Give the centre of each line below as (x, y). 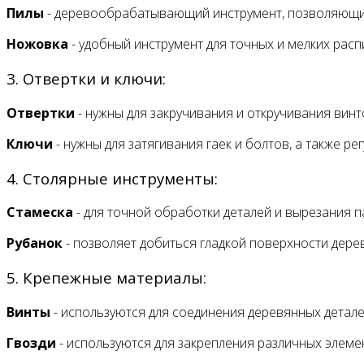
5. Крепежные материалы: (106, 277)
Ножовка (37, 44)
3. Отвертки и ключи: (86, 79)
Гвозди (31, 342)
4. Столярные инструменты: (112, 178)
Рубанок (35, 243)
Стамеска (40, 212)
